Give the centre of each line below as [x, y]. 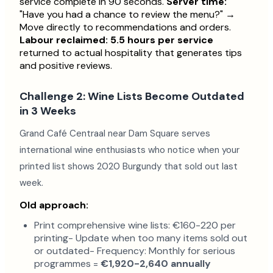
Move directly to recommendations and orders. [125, 27]
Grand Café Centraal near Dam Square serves [115, 133]
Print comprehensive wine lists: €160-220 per [135, 225]
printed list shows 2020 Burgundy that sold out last [129, 166]
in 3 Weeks [48, 111]
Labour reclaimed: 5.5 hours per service [116, 40]
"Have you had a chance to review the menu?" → [127, 14]
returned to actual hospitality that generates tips [131, 53]
